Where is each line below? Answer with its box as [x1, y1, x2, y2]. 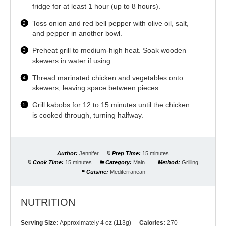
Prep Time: [112, 150, 141, 157]
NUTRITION [21, 197, 75, 208]
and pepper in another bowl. [32, 29, 123, 38]
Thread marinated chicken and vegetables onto [32, 74, 184, 82]
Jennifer [79, 150, 99, 157]
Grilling [182, 159, 199, 166]
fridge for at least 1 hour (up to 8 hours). [32, 2, 161, 11]
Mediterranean [109, 168, 145, 175]
